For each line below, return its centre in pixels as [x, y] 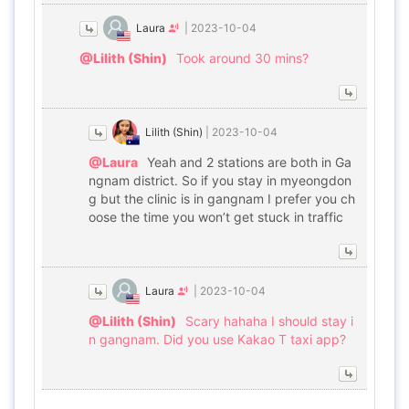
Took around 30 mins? [242, 58]
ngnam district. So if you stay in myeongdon [220, 180]
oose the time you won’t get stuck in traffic [216, 217]
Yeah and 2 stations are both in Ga [249, 162]
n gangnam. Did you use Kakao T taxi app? [217, 339]
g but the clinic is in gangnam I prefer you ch [222, 199]
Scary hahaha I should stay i [269, 321]
